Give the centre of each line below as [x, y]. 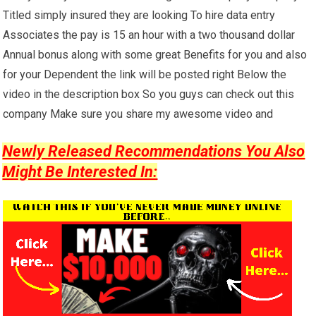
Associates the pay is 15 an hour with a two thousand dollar [149, 35]
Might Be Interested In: [80, 172]
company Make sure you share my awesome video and [138, 114]
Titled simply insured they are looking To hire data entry [139, 16]
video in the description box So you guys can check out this [149, 95]
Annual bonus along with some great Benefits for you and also [155, 55]
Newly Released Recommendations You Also [154, 152]
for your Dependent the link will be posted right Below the [145, 75]
